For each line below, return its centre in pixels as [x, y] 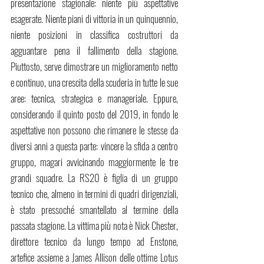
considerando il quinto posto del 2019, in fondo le [94, 114]
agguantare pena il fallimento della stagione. [94, 51]
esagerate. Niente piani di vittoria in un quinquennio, [94, 19]
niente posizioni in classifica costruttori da [94, 35]
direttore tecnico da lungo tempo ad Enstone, [94, 242]
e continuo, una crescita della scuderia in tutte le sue [94, 82]
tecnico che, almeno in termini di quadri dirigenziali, [94, 194]
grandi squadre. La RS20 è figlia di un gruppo [94, 178]
